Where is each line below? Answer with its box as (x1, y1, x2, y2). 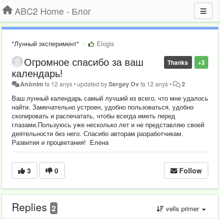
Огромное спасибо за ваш (24, 55, 143, 69)
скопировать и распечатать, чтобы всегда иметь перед (12, 111, 175, 120)
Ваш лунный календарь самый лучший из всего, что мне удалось (12, 93, 208, 103)
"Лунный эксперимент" (12, 39, 79, 48)
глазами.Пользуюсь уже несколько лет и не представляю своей (12, 120, 204, 129)
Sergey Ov (109, 80, 139, 88)
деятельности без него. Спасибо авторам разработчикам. (12, 129, 183, 138)
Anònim (20, 80, 44, 88)
